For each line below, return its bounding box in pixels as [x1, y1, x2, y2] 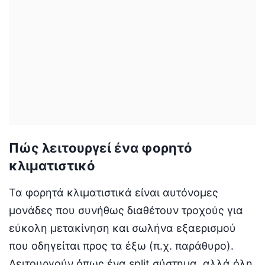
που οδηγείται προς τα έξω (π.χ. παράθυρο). [9, 239, 234, 252]
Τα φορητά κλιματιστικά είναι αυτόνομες [9, 186, 218, 199]
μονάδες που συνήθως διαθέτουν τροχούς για [9, 203, 243, 216]
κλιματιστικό [9, 157, 95, 173]
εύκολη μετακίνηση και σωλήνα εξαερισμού [9, 221, 236, 234]
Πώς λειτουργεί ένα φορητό [9, 140, 192, 156]
